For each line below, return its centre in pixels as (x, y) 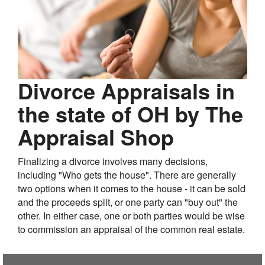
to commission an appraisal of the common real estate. (131, 229)
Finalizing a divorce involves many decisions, (113, 161)
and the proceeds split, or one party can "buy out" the (128, 202)
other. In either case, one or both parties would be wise (131, 215)
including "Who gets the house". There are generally (127, 174)
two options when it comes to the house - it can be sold (132, 188)
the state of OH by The (130, 113)
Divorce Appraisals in (126, 90)
